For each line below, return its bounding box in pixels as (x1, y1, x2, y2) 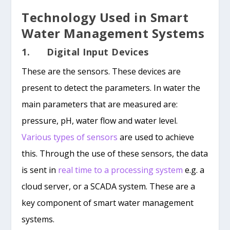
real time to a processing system (58, 164, 183, 176)
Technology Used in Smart (22, 9, 189, 26)
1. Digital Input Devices (22, 46, 149, 59)
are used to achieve (118, 131, 195, 143)
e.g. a (183, 164, 205, 176)
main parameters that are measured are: (22, 99, 178, 110)
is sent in (22, 164, 59, 176)
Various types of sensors (22, 131, 118, 143)
